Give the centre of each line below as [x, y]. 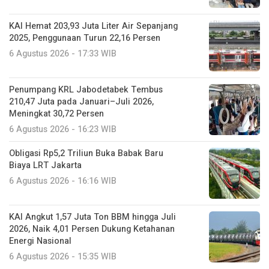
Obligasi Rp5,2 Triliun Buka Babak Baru [86, 154]
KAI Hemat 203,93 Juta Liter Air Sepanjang [93, 26]
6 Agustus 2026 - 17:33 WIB [63, 54]
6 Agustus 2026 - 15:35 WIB [63, 257]
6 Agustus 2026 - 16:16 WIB [63, 181]
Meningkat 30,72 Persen [56, 114]
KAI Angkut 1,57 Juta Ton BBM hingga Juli [92, 217]
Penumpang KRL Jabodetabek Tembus [86, 90]
